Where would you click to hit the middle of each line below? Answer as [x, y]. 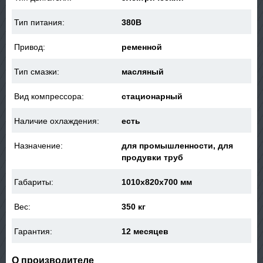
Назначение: [39, 146]
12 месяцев [145, 231]
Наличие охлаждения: [57, 121]
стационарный [152, 96]
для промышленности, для [178, 146]
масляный [143, 72]
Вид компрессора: [49, 96]
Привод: [30, 47]
